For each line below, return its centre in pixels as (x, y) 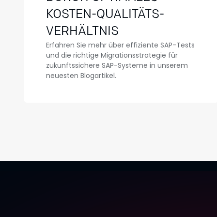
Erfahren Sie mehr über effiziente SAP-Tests (120, 45)
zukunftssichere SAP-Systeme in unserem (117, 65)
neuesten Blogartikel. (81, 76)
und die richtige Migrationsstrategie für (112, 55)
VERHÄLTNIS (82, 32)
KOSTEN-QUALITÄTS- (105, 15)
